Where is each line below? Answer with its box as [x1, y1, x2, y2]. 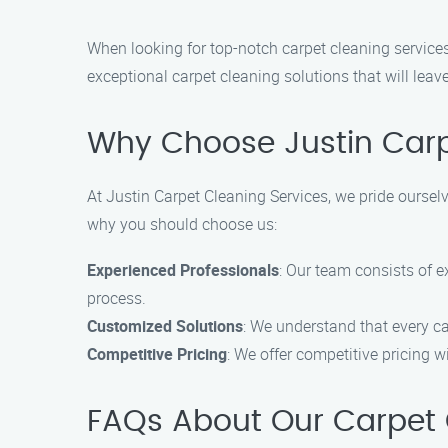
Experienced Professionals [87, 259, 279, 281]
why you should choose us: [87, 213, 277, 235]
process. [87, 287, 146, 309]
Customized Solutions [87, 315, 243, 337]
